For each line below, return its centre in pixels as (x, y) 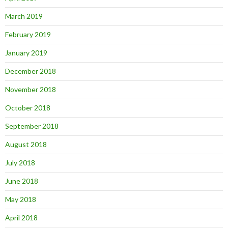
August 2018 (26, 144)
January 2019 (26, 53)
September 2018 (32, 126)
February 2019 (28, 34)
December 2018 (31, 71)
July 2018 (20, 163)
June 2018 (22, 181)
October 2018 (28, 108)
